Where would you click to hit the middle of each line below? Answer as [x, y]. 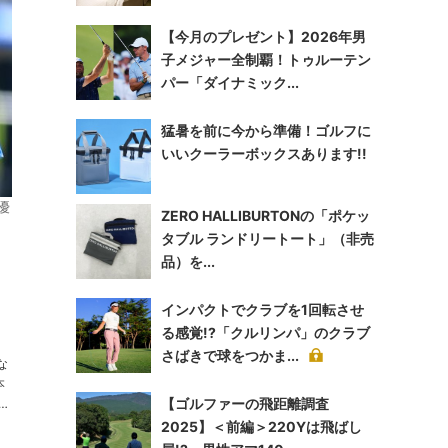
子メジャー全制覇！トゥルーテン [266, 59]
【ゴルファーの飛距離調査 [245, 403]
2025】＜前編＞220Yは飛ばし [261, 426]
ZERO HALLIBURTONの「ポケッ [265, 215]
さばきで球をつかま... [230, 355]
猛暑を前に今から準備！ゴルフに [266, 130]
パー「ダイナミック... [230, 82]
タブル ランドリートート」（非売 [267, 238]
